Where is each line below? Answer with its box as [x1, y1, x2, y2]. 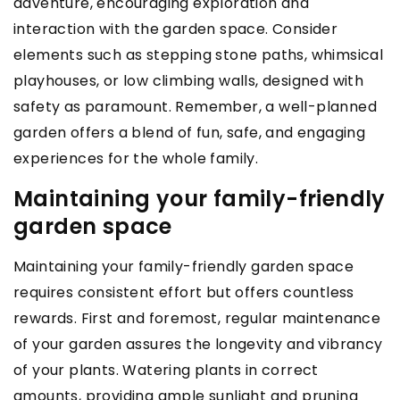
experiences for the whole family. [13, 147, 259, 169]
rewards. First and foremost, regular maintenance [13, 307, 381, 329]
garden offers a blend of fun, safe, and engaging [13, 121, 366, 143]
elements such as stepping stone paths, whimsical [13, 44, 384, 65]
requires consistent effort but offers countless [13, 281, 354, 303]
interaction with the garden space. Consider [13, 18, 338, 39]
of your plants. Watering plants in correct [13, 359, 319, 380]
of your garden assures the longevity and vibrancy [13, 333, 383, 354]
